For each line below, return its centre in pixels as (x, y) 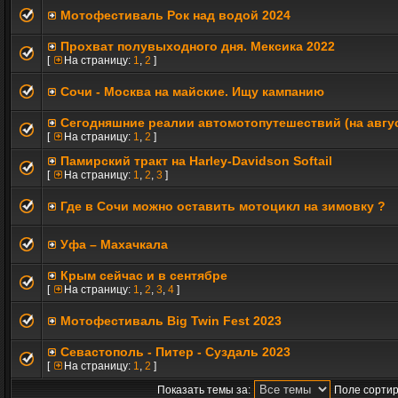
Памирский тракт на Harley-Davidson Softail (196, 161)
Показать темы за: (204, 390)
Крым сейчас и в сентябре (144, 275)
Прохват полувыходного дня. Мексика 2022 (198, 46)
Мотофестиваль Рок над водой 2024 (175, 15)
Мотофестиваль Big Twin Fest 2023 (171, 321)
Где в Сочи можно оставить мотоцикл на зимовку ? (223, 206)
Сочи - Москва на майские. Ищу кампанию (192, 92)
